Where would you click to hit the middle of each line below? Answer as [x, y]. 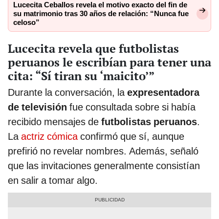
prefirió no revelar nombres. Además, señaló [103, 151]
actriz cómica [49, 136]
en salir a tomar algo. [53, 180]
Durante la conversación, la [67, 92]
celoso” [26, 23]
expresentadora [163, 92]
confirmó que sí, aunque [131, 136]
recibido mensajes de [55, 121]
